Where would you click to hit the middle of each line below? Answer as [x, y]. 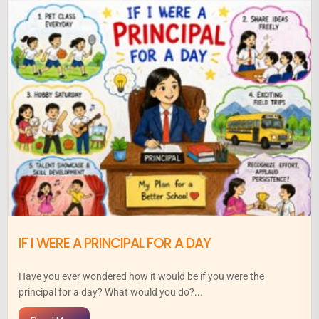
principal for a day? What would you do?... [111, 292]
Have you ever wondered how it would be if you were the [141, 277]
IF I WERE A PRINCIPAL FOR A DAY [115, 244]
